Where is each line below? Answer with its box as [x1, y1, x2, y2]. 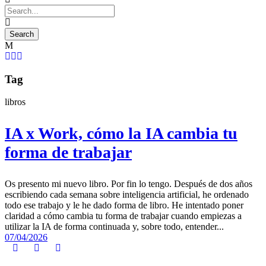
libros [5, 97, 26, 107]
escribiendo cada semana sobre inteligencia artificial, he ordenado [5, 189, 249, 200]
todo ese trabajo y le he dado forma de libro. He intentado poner [5, 200, 243, 211]
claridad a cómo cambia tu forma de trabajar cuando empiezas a [5, 211, 242, 221]
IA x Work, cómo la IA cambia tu [5, 124, 237, 143]
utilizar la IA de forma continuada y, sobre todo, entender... [5, 221, 224, 232]
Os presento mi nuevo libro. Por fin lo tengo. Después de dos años [5, 179, 252, 189]
